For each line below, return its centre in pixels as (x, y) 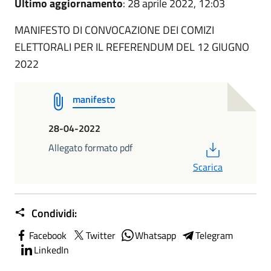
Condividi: (53, 213)
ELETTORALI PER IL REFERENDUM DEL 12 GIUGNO (132, 47)
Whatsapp (155, 235)
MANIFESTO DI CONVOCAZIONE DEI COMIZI (114, 30)
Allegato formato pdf (90, 147)
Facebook (48, 235)
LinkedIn (51, 250)
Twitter (101, 235)
